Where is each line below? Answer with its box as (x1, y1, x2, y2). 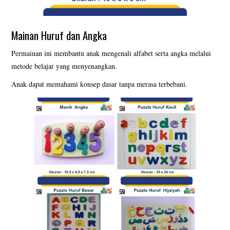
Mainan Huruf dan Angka (11, 27, 107, 43)
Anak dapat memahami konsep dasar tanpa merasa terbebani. (11, 79, 188, 89)
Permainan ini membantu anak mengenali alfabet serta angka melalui (11, 48, 212, 58)
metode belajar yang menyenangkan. (11, 61, 118, 71)
